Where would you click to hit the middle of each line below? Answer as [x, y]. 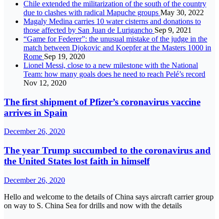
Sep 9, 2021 [173, 30]
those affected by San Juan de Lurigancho [89, 30]
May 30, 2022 [182, 12]
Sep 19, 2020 [65, 56]
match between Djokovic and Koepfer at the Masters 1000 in [117, 48]
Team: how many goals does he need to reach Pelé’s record [114, 74]
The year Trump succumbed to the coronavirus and [107, 151]
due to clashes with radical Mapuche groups [92, 12]
